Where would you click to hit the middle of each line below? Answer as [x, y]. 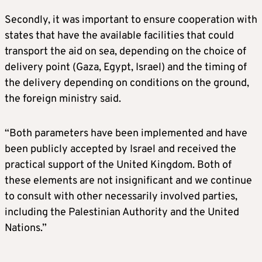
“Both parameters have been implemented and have [126, 134]
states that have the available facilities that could [119, 36]
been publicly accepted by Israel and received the [120, 150]
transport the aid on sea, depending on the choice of [125, 52]
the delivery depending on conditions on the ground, [127, 84]
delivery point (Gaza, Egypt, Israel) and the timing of [126, 68]
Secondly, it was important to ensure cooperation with [131, 20]
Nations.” [26, 229]
